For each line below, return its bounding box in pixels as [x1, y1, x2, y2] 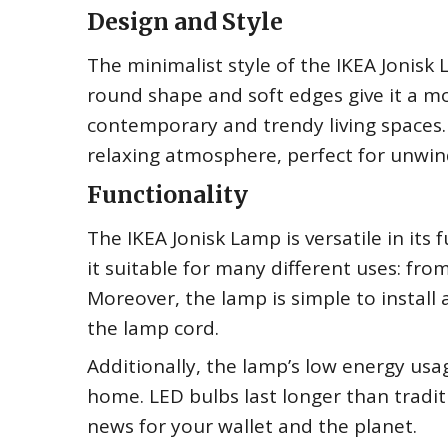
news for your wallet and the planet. [87, 413, 417, 439]
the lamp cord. [87, 315, 219, 341]
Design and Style [87, 7, 283, 36]
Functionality [87, 180, 248, 209]
